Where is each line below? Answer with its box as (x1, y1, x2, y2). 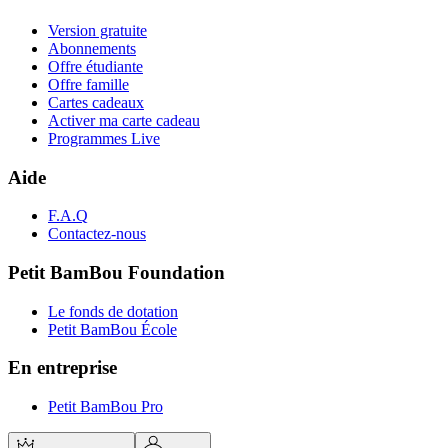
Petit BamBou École (48, 320, 177, 338)
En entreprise (8, 357, 117, 379)
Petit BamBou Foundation (8, 262, 225, 284)
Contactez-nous (48, 225, 146, 243)
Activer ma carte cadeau (48, 111, 200, 129)
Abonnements (48, 39, 136, 57)
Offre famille (48, 75, 129, 93)
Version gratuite (48, 21, 147, 39)
